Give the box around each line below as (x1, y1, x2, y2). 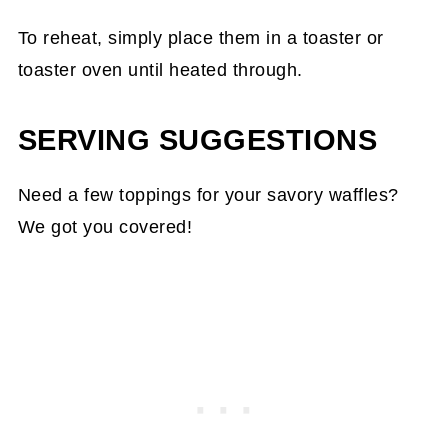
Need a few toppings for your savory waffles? (17, 185, 399, 206)
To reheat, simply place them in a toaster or (17, 28, 384, 49)
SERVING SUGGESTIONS (17, 124, 378, 157)
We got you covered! (17, 217, 193, 238)
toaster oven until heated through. (17, 60, 303, 81)
